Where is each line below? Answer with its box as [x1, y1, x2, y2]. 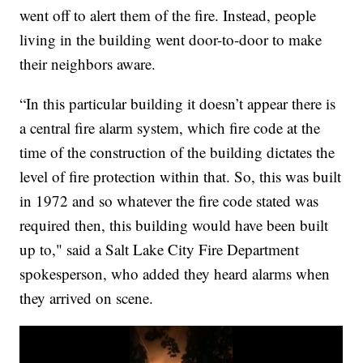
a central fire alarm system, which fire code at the [19, 117, 321, 139]
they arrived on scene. [19, 288, 154, 309]
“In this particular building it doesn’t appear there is [19, 93, 336, 114]
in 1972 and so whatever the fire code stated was [19, 190, 319, 211]
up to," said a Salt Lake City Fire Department [19, 239, 300, 260]
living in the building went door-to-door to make [19, 29, 322, 50]
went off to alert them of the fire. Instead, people [19, 5, 317, 26]
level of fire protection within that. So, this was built [19, 166, 342, 187]
